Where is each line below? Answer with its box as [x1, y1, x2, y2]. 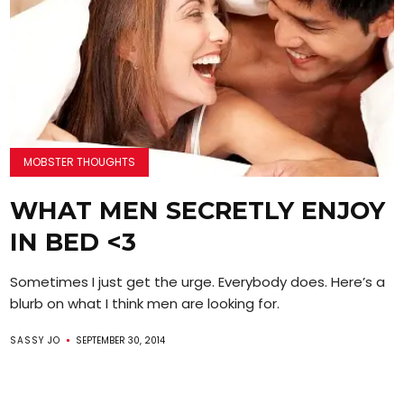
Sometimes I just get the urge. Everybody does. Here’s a [10, 271, 386, 291]
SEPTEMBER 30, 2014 [76, 333, 166, 347]
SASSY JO [10, 333, 61, 347]
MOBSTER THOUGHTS [23, 153, 136, 170]
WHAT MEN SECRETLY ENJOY [10, 195, 386, 225]
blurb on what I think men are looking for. [10, 293, 280, 313]
